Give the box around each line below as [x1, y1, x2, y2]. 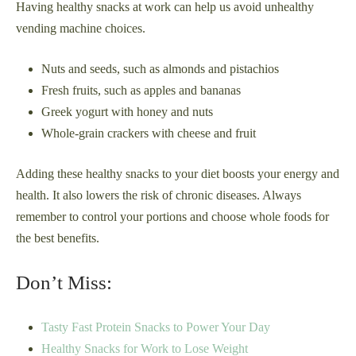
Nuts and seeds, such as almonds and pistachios [41, 62, 279, 76]
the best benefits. [16, 231, 99, 246]
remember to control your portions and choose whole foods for [16, 210, 329, 224]
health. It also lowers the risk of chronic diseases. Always [16, 188, 301, 203]
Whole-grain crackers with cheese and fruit [41, 126, 256, 141]
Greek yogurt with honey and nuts [41, 105, 213, 119]
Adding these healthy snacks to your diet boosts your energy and [16, 167, 339, 181]
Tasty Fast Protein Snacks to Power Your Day [41, 320, 270, 335]
